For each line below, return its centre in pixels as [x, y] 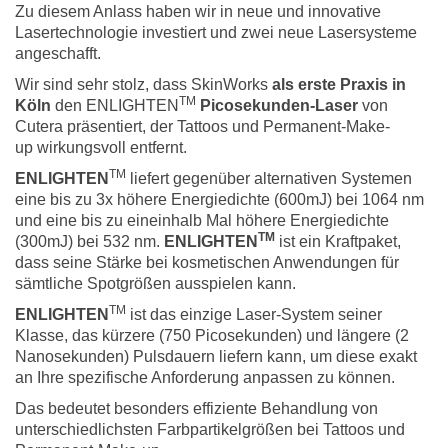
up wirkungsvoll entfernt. [101, 148]
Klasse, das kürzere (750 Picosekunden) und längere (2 [212, 336]
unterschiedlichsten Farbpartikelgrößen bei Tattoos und [210, 430]
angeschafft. [58, 54]
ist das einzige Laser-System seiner [254, 315]
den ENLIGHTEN [115, 106]
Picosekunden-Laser [279, 106]
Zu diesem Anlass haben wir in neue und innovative [198, 12]
